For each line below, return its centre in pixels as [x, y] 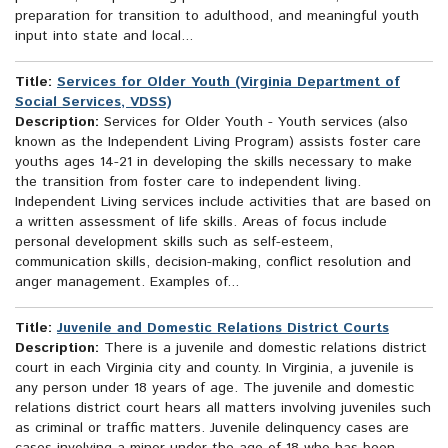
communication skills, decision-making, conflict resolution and [213, 262]
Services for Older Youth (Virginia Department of [228, 82]
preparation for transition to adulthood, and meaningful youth [217, 16]
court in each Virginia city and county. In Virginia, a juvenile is [214, 368]
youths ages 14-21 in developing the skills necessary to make [213, 162]
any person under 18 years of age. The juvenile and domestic [214, 388]
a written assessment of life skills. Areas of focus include [201, 222]
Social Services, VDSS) [93, 102]
